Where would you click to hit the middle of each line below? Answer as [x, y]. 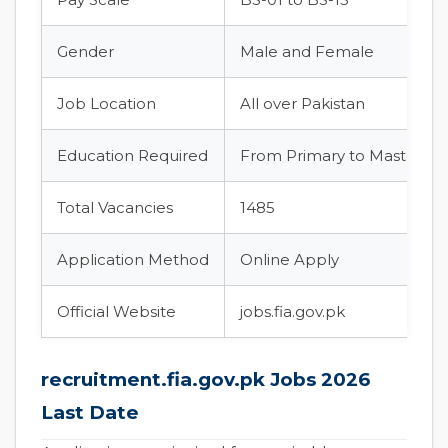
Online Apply [289, 259]
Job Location [106, 103]
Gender [85, 51]
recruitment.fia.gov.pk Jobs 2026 [205, 379]
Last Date [90, 412]
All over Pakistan [302, 103]
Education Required [132, 155]
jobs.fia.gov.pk [292, 311]
